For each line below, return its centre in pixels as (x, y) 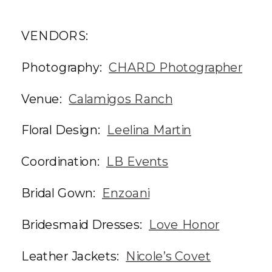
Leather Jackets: (74, 256)
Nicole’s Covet (168, 256)
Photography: (65, 67)
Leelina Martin (149, 130)
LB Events (138, 161)
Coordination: (64, 161)
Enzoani (126, 193)
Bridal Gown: (62, 193)
